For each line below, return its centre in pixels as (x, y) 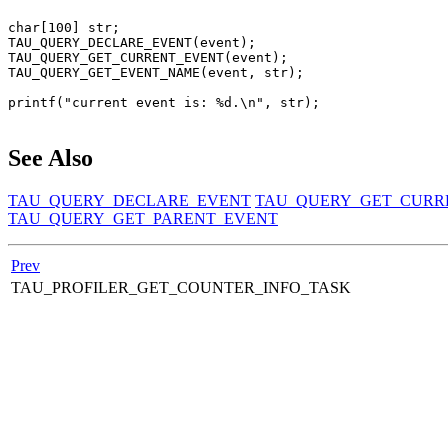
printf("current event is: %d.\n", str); (164, 103)
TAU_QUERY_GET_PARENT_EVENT (143, 219)
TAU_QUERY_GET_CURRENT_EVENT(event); (148, 58)
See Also (50, 158)
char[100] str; (64, 28)
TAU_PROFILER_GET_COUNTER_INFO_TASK (183, 288)
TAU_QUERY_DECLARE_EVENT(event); (132, 43)
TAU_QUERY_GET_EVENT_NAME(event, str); (156, 73)
